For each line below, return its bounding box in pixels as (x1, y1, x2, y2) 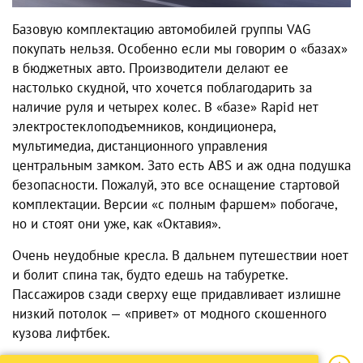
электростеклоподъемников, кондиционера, (12, 117, 275, 136)
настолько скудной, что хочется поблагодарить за (12, 79, 312, 97)
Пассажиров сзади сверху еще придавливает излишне (12, 285, 341, 304)
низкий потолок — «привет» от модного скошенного (12, 305, 327, 323)
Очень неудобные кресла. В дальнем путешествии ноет (12, 246, 348, 265)
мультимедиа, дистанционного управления (12, 137, 267, 156)
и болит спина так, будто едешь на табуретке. (12, 266, 288, 284)
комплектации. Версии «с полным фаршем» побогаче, (12, 195, 337, 214)
